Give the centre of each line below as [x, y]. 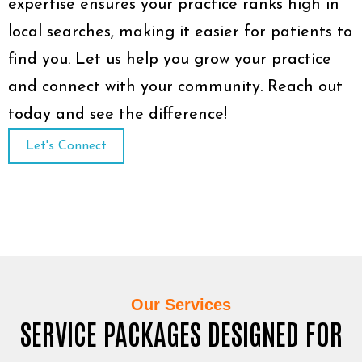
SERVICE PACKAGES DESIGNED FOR [181, 333]
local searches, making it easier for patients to [180, 32]
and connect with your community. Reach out [175, 87]
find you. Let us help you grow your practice [170, 60]
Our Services [181, 305]
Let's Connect [66, 146]
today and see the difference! [118, 115]
